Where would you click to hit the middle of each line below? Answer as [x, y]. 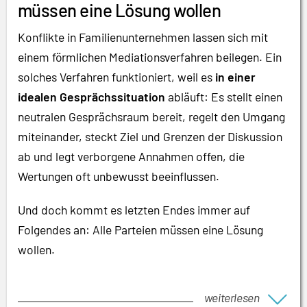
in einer [235, 77]
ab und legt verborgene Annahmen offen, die [131, 157]
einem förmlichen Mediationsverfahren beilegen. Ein [150, 57]
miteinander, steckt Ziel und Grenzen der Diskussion [150, 137]
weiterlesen [232, 297]
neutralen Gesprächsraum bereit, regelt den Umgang [151, 117]
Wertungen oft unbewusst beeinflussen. [119, 176]
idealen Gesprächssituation [91, 97]
